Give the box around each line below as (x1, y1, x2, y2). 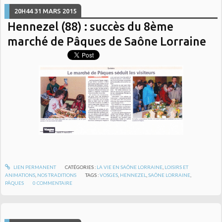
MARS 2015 (43, 7, 77, 15)
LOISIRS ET (164, 164, 188, 170)
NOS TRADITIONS (37, 172, 77, 178)
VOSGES (100, 172, 118, 178)
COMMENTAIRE (37, 180, 73, 186)
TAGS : (85, 172, 100, 178)
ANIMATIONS (5, 172, 36, 178)
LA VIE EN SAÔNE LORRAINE (96, 164, 163, 170)
